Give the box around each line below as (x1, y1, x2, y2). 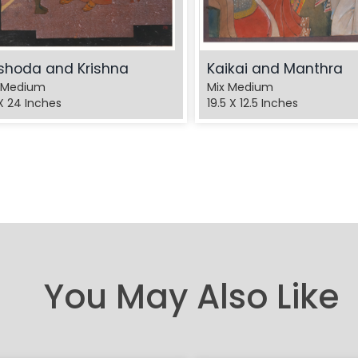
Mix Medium (207, 79, 273, 96)
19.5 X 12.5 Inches (207, 95, 298, 112)
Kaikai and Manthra (207, 59, 343, 79)
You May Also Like (43, 273, 339, 321)
